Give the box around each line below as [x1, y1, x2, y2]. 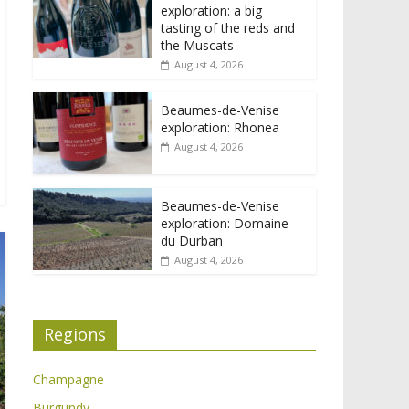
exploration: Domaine [161, 214, 288, 232]
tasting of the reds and [161, 18, 295, 37]
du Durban [161, 231, 223, 249]
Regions [44, 322, 106, 345]
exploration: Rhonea [161, 118, 279, 136]
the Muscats [161, 36, 234, 54]
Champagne [33, 370, 104, 388]
